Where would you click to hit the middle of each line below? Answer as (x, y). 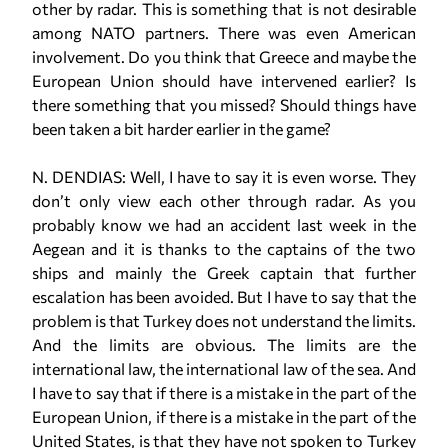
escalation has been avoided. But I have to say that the (224, 296)
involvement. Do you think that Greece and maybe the (224, 56)
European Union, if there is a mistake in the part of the (224, 416)
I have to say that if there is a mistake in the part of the (224, 392)
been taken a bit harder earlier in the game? (181, 128)
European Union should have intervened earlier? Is (224, 80)
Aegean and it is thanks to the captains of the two (224, 248)
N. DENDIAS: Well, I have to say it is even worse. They (224, 176)
